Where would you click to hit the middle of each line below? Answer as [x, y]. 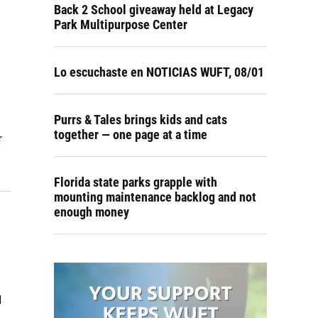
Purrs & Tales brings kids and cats [141, 120]
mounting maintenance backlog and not [155, 197]
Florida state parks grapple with [136, 182]
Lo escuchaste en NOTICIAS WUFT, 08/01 [159, 72]
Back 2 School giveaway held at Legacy [154, 10]
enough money [92, 212]
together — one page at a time [131, 135]
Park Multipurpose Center [121, 24]
